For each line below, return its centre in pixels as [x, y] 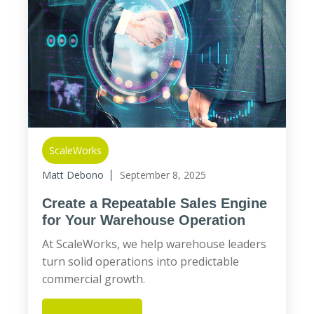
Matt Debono [73, 175]
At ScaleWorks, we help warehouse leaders [154, 244]
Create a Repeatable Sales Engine [155, 203]
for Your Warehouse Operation [144, 220]
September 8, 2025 [163, 175]
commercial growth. [94, 279]
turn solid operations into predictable [141, 261]
